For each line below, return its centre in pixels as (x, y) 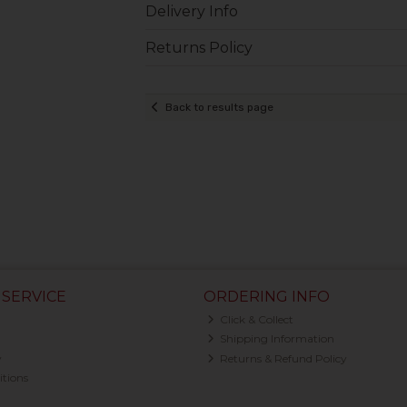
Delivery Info (191, 11)
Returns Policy (199, 47)
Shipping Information (276, 339)
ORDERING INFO (266, 296)
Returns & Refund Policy (283, 358)
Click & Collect (256, 319)
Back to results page (219, 108)
